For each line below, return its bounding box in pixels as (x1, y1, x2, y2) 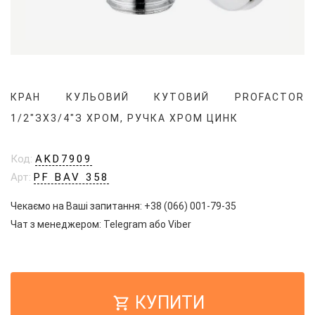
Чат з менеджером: (11, 219, 103, 230)
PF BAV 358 (34, 171, 109, 184)
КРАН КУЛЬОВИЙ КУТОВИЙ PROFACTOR (11, 91, 304, 103)
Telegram (103, 219, 147, 230)
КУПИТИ (130, 292, 205, 313)
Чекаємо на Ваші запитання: (11, 200, 144, 212)
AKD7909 (35, 153, 92, 165)
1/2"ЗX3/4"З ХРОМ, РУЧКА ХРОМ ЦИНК (11, 112, 238, 124)
